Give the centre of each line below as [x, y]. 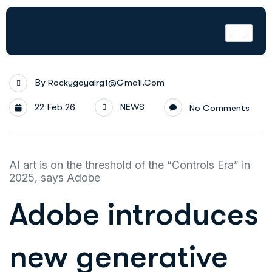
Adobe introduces [134, 214]
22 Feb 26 [54, 107]
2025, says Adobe [55, 178]
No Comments [219, 108]
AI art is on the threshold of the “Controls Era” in [130, 165]
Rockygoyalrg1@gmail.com [106, 83]
